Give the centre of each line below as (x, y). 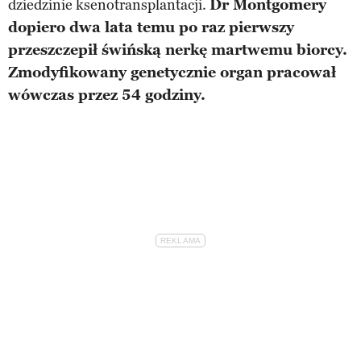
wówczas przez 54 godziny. (107, 95)
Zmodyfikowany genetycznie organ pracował (172, 72)
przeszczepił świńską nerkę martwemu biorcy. (178, 50)
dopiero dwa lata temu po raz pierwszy (151, 27)
